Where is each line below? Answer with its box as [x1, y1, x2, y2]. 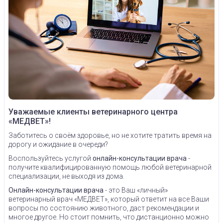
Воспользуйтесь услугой [8, 154, 93, 162]
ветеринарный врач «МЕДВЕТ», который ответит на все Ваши [8, 195, 209, 203]
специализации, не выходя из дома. [8, 172, 124, 180]
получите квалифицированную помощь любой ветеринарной [8, 163, 212, 171]
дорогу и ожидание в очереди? [8, 140, 108, 148]
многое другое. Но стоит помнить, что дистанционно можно [8, 213, 209, 221]
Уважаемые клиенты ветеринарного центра [8, 107, 178, 116]
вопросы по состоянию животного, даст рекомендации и [8, 204, 199, 212]
